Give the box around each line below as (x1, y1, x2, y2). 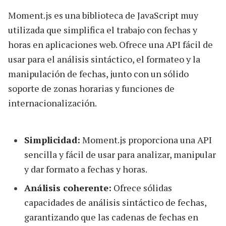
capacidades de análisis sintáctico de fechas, (24, 196, 206, 208)
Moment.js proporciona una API (80, 133, 212, 146)
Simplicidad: (24, 133, 80, 146)
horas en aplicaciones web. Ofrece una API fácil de (8, 38, 213, 50)
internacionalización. (8, 96, 97, 109)
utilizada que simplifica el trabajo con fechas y (8, 23, 197, 36)
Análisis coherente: (24, 181, 111, 194)
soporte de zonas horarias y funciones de (8, 82, 175, 94)
